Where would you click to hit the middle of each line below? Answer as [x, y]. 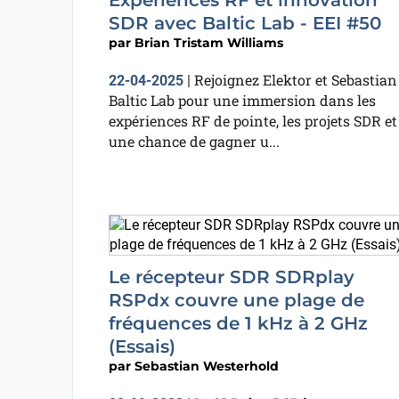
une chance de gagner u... [194, 141]
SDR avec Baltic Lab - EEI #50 [244, 23]
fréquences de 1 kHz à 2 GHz [238, 323]
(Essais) [142, 346]
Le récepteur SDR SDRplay [231, 277]
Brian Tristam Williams [208, 43]
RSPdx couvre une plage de [236, 300]
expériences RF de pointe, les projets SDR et [252, 121]
